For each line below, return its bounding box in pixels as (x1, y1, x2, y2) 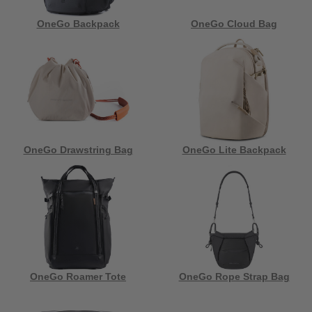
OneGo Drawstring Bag (23, 144, 133, 156)
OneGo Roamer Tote (30, 270, 126, 282)
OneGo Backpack (36, 17, 120, 29)
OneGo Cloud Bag (191, 17, 277, 29)
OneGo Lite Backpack (182, 144, 286, 156)
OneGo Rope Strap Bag (178, 270, 290, 282)
